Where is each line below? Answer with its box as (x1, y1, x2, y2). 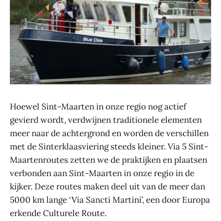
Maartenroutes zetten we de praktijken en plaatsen (10, 154, 207, 165)
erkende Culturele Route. (10, 208, 107, 219)
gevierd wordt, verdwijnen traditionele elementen (10, 114, 202, 125)
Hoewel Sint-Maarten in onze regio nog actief (10, 101, 186, 112)
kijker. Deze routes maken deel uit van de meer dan (10, 181, 205, 192)
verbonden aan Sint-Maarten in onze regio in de (10, 168, 194, 179)
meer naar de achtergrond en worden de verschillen (10, 128, 209, 139)
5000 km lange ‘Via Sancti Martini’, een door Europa (10, 194, 210, 205)
